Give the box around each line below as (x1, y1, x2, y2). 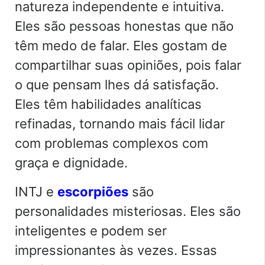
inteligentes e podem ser (15, 222, 167, 238)
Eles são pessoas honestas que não (15, 18, 234, 34)
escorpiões (57, 183, 128, 199)
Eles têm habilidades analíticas (15, 96, 202, 112)
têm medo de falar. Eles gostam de (15, 37, 227, 53)
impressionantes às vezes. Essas (15, 242, 217, 258)
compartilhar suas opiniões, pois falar (15, 57, 241, 73)
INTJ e (15, 183, 57, 199)
